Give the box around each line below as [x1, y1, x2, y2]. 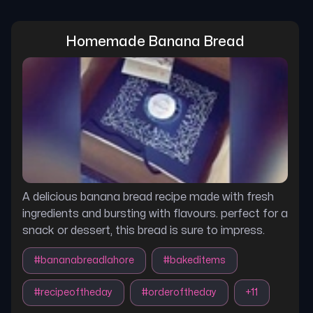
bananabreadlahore [41, 256, 134, 265]
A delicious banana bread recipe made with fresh [22, 191, 274, 203]
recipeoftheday [41, 288, 112, 297]
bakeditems [170, 256, 226, 265]
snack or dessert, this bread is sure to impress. [22, 225, 265, 236]
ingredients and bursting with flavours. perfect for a [22, 208, 288, 219]
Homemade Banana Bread [66, 35, 245, 48]
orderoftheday [148, 288, 217, 297]
